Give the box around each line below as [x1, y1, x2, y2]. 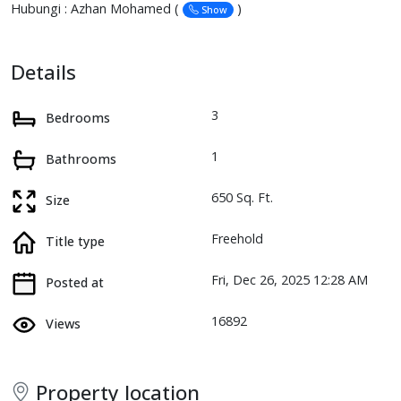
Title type [46, 232, 105, 250]
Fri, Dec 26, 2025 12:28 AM [211, 270, 368, 288]
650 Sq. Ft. [211, 188, 273, 206]
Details [11, 57, 76, 86]
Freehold [211, 229, 263, 247]
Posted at [46, 273, 104, 291]
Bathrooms [46, 149, 116, 167]
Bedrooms [46, 108, 110, 126]
